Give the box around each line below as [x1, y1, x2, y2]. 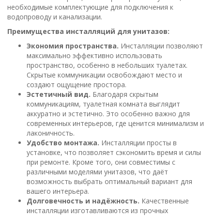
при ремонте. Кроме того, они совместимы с [27, 157, 175, 167]
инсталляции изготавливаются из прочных [27, 206, 168, 215]
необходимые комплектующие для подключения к [7, 2, 173, 12]
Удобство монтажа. [27, 138, 99, 147]
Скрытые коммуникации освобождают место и [27, 70, 182, 79]
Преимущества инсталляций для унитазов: [7, 27, 170, 36]
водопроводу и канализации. [7, 12, 102, 21]
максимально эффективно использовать [27, 51, 162, 60]
